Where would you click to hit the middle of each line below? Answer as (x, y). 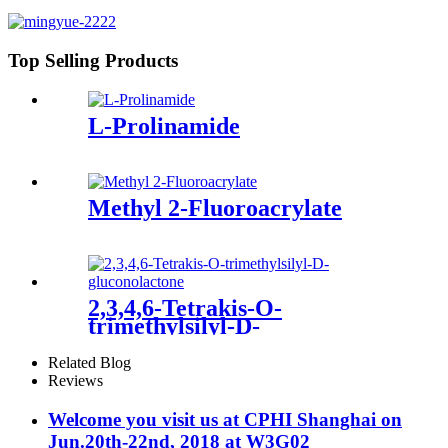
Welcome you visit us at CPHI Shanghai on (225, 420)
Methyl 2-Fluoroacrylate (215, 207)
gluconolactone (165, 343)
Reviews (75, 381)
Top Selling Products (93, 61)
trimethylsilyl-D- (174, 325)
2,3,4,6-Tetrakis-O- (185, 307)
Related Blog (89, 363)
